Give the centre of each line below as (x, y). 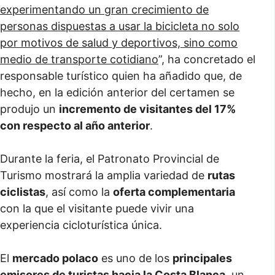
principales (202, 258)
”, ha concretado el (207, 59)
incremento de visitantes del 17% (147, 109)
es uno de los (135, 258)
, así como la (79, 192)
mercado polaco (55, 258)
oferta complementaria (174, 192)
